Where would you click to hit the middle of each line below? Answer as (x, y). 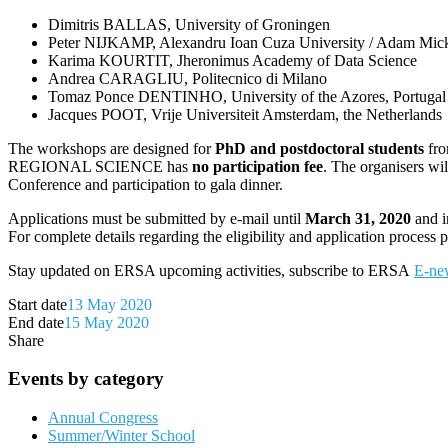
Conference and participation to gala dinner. (145, 184)
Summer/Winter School (121, 436)
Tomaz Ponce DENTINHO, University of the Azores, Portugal (247, 96)
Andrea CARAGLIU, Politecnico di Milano (187, 78)
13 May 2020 (109, 304)
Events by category (86, 379)
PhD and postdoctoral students (321, 148)
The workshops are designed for (111, 148)
